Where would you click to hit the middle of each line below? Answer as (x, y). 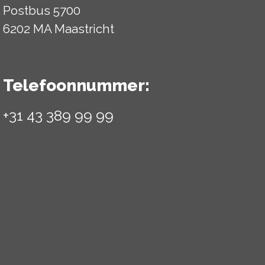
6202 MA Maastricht (59, 29)
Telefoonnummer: (77, 86)
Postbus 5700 (42, 11)
